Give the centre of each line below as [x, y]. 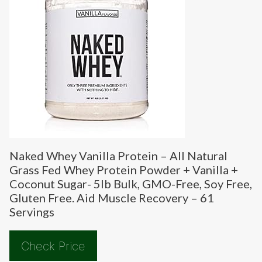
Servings [32, 212]
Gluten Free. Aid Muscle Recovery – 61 [112, 198]
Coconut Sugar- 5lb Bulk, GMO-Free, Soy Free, [131, 184]
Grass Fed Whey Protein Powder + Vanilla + [124, 170]
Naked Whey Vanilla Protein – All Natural [118, 156]
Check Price [53, 247]
